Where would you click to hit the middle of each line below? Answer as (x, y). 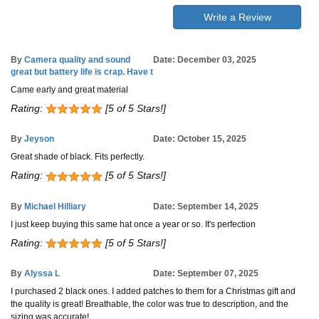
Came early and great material (69, 90)
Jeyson (39, 139)
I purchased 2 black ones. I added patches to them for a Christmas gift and (153, 291)
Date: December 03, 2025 (205, 60)
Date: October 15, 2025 (200, 139)
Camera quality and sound (77, 60)
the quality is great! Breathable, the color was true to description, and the (150, 304)
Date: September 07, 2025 (206, 273)
